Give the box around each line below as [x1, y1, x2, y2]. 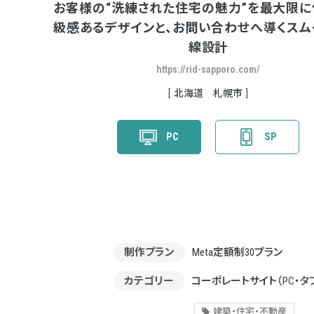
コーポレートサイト [191, 275, 277, 287]
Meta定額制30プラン [192, 246, 282, 259]
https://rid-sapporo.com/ [156, 64, 260, 75]
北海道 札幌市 [174, 88, 243, 99]
